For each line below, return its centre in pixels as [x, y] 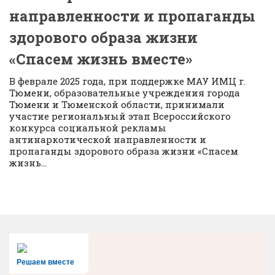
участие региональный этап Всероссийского [120, 116]
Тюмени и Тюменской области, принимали [117, 104]
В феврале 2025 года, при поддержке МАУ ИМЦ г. [127, 81]
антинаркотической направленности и [108, 139]
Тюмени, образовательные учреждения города [125, 92]
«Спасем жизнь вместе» [101, 58]
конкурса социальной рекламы [88, 127]
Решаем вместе [45, 262]
